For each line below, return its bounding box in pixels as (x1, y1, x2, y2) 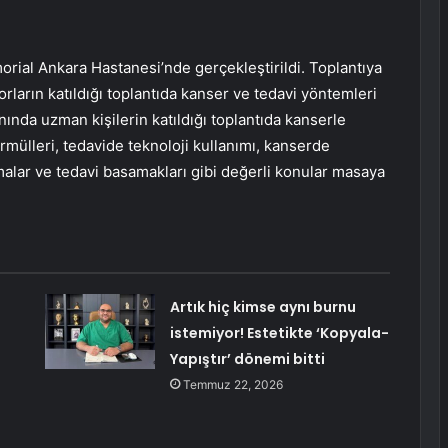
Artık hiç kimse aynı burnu (169, 297, 356, 318)
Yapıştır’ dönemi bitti (169, 349, 325, 370)
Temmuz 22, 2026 (182, 377, 283, 393)
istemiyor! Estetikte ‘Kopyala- (169, 323, 389, 344)
